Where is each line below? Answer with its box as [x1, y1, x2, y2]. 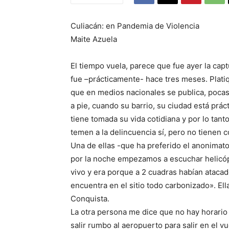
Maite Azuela [71, 34, 117, 44]
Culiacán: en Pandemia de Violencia [71, 21, 199, 31]
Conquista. [71, 194, 109, 204]
